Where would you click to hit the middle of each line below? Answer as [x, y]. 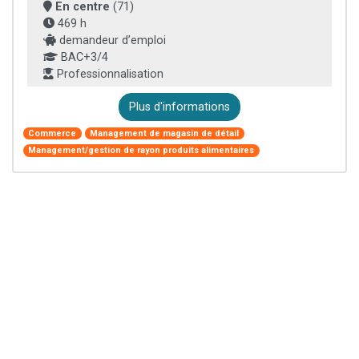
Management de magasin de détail [165, 133]
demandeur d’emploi [111, 41]
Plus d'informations [179, 107]
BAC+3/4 [83, 58]
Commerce [52, 133]
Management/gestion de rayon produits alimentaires [141, 151]
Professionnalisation [109, 75]
